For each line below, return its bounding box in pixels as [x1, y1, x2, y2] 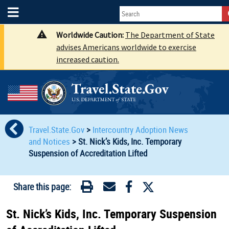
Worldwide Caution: [56, 30, 125, 40]
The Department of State [125, 30, 215, 40]
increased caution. [56, 54, 119, 64]
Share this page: [13, 180, 71, 193]
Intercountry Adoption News [92, 123, 188, 135]
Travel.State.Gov [28, 123, 86, 135]
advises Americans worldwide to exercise [56, 42, 196, 52]
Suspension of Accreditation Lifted [28, 147, 147, 159]
